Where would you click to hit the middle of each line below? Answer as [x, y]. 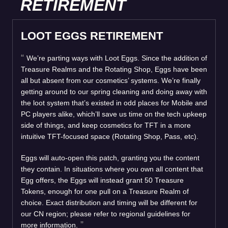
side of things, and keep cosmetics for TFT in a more [106, 125]
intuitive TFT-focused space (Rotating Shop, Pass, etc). [110, 136]
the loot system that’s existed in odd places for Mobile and [114, 103]
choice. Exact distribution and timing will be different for [109, 202]
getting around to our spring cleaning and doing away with [114, 91]
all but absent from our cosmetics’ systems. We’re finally [111, 80]
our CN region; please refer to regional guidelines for [106, 213]
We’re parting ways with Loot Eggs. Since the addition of [117, 58]
